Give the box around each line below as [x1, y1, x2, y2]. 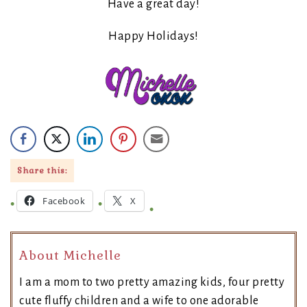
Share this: [17, 165, 67, 177]
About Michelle [19, 247, 121, 264]
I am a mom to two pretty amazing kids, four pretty [19, 276, 284, 289]
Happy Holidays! [108, 30, 199, 43]
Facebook [42, 195, 85, 208]
